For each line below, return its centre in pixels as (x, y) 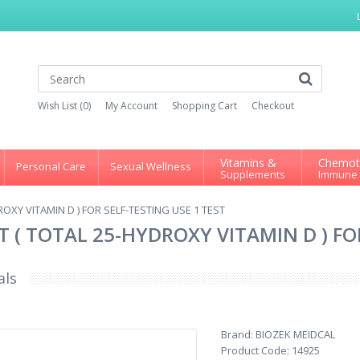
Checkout (273, 106)
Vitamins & (248, 163)
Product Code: (255, 350)
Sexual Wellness (151, 166)
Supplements (253, 174)
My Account (131, 106)
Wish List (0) (64, 106)
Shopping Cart (205, 106)
